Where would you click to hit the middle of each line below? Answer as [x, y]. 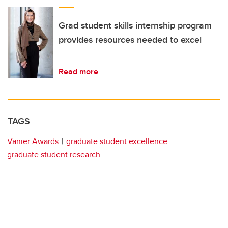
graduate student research [54, 154]
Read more [78, 71]
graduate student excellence [117, 141]
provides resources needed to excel [130, 39]
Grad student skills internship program [135, 25]
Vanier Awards [33, 141]
